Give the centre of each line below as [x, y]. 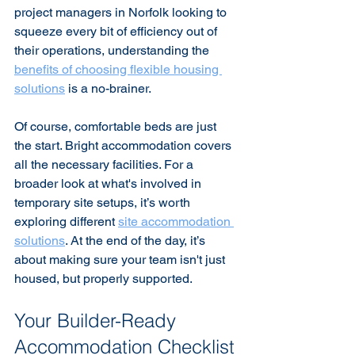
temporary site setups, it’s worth [104, 202]
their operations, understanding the [113, 50]
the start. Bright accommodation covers [124, 145]
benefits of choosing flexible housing [118, 69]
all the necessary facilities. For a [105, 164]
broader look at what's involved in [109, 183]
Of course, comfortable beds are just [117, 126]
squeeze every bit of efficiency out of [117, 31]
